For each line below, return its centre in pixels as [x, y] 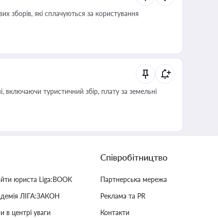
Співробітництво [134, 157]
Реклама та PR [123, 196]
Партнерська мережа [134, 179]
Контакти [115, 212]
